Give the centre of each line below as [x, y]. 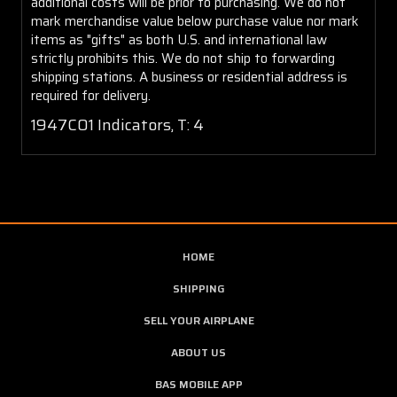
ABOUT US [198, 352]
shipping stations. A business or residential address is [189, 77]
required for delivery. [91, 95]
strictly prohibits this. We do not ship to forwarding [183, 58]
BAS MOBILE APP [198, 384]
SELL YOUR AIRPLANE [198, 320]
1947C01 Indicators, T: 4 [117, 125]
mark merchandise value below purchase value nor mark [195, 21]
